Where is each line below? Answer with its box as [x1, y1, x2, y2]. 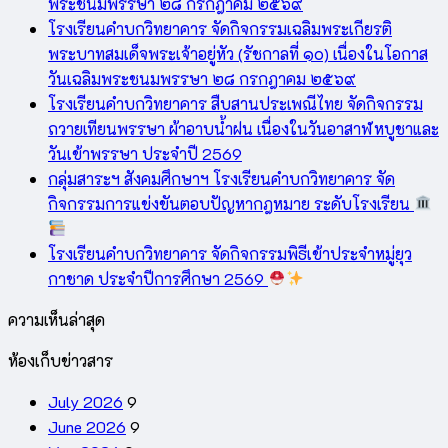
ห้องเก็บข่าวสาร [8, 349, 113, 371]
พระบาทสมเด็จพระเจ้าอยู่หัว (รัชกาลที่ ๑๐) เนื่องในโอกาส [48, 42, 428, 64]
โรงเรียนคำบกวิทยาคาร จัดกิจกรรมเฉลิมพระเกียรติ [48, 17, 392, 39]
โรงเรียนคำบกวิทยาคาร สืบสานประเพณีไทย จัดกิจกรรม [48, 92, 423, 114]
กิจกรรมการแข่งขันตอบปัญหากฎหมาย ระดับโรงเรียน [48, 192, 414, 214]
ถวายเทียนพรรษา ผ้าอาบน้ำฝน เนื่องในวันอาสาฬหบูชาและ [48, 117, 439, 139]
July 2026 [48, 390, 123, 412]
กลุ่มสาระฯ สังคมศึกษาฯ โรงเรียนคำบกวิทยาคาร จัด [48, 167, 395, 189]
